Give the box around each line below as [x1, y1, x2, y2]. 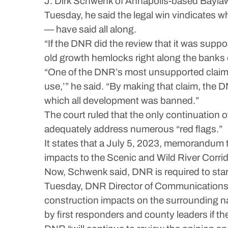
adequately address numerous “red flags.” [44, 124, 222, 134]
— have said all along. [44, 24, 136, 35]
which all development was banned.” [44, 95, 199, 106]
